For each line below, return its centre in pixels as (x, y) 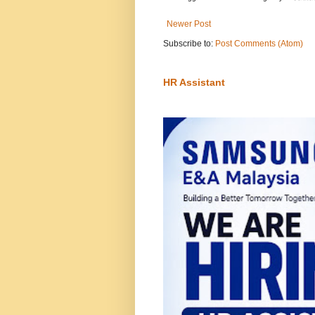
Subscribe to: (189, 44)
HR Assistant (194, 83)
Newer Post (189, 24)
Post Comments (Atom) (259, 44)
